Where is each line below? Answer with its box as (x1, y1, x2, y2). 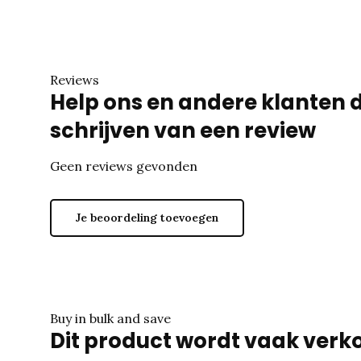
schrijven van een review (50, 116, 316, 145)
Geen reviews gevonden (50, 158, 197, 174)
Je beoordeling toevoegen (76, 210, 218, 225)
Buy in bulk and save (50, 310, 171, 326)
